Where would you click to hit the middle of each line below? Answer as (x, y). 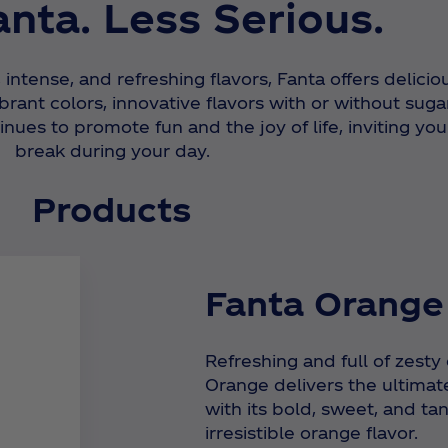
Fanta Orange (325, 302)
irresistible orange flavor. (312, 433)
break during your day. (112, 150)
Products (112, 209)
